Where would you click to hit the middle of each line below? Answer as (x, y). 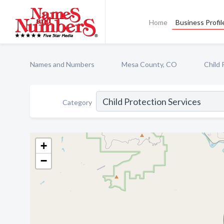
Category (77, 102)
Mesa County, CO (149, 64)
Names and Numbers (62, 64)
